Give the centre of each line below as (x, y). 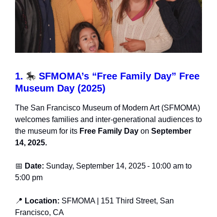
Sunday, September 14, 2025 (95, 166)
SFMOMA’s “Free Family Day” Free (118, 76)
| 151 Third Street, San (134, 201)
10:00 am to (171, 166)
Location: (42, 201)
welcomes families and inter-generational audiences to (108, 120)
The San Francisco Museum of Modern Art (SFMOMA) (108, 108)
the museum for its (46, 131)
